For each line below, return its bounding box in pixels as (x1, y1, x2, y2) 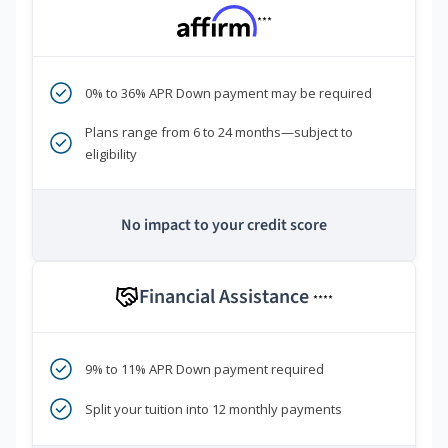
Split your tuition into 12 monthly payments (85, 399, 342, 418)
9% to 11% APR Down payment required (85, 359, 324, 378)
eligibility (85, 144, 137, 163)
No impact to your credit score (121, 213, 327, 236)
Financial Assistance (139, 282, 313, 311)
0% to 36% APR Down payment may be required (85, 83, 372, 102)
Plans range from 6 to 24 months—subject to (85, 122, 353, 141)
